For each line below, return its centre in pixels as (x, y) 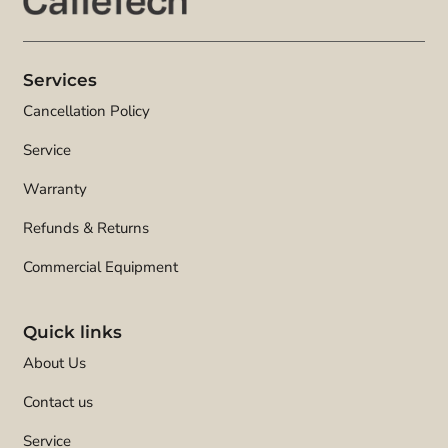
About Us (54, 363)
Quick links (72, 332)
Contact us (58, 402)
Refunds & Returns (86, 228)
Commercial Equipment (100, 267)
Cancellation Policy (86, 111)
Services (60, 80)
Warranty (55, 189)
